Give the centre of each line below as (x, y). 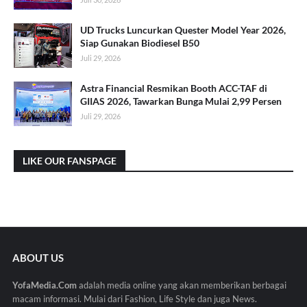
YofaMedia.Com (44, 285)
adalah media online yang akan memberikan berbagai (181, 285)
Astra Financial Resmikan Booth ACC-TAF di (174, 88)
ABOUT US (38, 258)
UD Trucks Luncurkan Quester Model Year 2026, (183, 30)
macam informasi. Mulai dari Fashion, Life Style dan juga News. (134, 299)
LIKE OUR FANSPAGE (70, 161)
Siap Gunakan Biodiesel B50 (140, 43)
